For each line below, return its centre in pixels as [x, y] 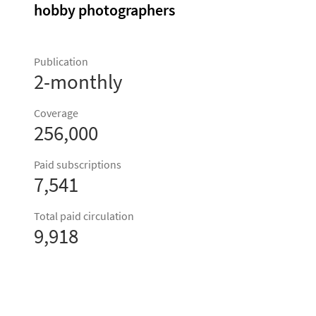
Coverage [56, 114]
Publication [61, 62]
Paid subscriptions [78, 165]
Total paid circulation [84, 217]
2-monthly [78, 82]
